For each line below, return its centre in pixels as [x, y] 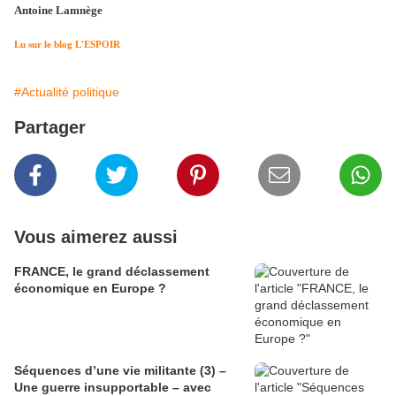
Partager [50, 128]
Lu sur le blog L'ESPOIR [67, 45]
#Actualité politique [67, 92]
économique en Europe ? [90, 289]
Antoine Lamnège [58, 11]
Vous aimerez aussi [96, 237]
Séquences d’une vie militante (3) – [120, 371]
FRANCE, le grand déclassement [112, 272]
